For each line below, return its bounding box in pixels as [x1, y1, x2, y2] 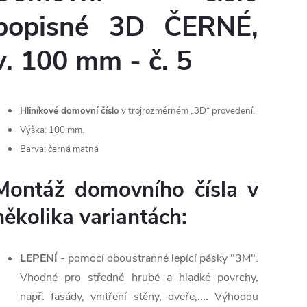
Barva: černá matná [20, 143, 99, 156]
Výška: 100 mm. [20, 124, 84, 137]
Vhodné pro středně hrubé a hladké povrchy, [20, 270, 258, 286]
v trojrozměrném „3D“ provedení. [119, 105, 255, 118]
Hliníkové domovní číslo [20, 105, 119, 118]
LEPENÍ [20, 251, 58, 267]
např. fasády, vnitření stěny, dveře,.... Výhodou [20, 289, 258, 305]
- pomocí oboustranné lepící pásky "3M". [58, 251, 258, 267]
